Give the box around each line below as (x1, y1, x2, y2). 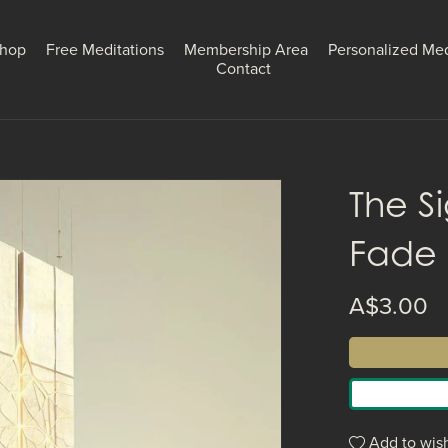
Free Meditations (45, 39, 164, 60)
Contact (215, 58, 271, 79)
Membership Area (183, 39, 308, 60)
